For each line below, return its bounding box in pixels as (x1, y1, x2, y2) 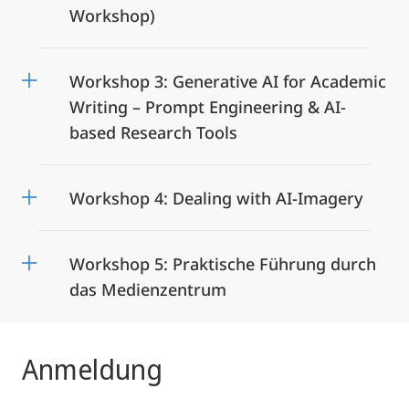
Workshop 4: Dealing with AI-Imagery (69, 187, 363, 210)
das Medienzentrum (69, 278, 226, 301)
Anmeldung (22, 351, 163, 389)
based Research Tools (69, 121, 237, 144)
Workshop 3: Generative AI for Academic (69, 70, 386, 93)
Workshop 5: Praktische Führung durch (69, 253, 376, 276)
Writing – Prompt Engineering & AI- (69, 96, 346, 119)
